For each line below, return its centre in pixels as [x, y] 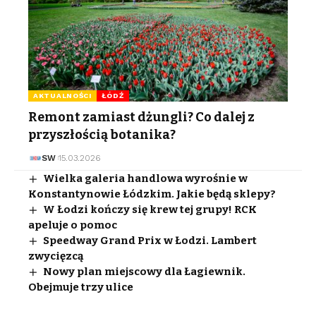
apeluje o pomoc [73, 225]
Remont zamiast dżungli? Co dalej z [141, 117]
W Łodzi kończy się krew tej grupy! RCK [150, 209]
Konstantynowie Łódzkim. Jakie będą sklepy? [152, 194]
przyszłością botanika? [102, 134]
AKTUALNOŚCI [62, 95]
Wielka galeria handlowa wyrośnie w [146, 178]
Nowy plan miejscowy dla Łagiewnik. [145, 271]
